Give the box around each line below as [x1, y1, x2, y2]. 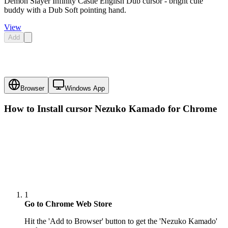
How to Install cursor [4, 103, 95, 114]
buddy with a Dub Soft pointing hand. [4, 6, 126, 15]
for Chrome [165, 103, 217, 114]
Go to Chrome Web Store [24, 199, 112, 209]
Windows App [65, 84, 105, 93]
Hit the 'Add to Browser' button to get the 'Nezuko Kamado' [24, 217, 217, 226]
